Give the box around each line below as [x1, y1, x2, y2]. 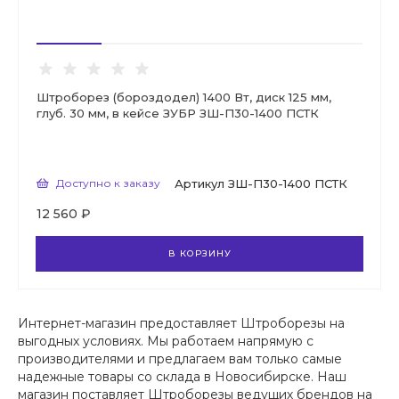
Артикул [175, 176, 224, 191]
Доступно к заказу [56, 176, 160, 191]
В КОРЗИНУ [167, 248, 232, 260]
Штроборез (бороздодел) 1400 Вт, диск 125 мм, [37, 90, 331, 105]
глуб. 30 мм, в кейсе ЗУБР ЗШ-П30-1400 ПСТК [37, 106, 319, 121]
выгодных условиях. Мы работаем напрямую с [18, 333, 313, 350]
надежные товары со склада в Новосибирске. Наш [18, 369, 346, 386]
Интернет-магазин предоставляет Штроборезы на [18, 315, 345, 332]
